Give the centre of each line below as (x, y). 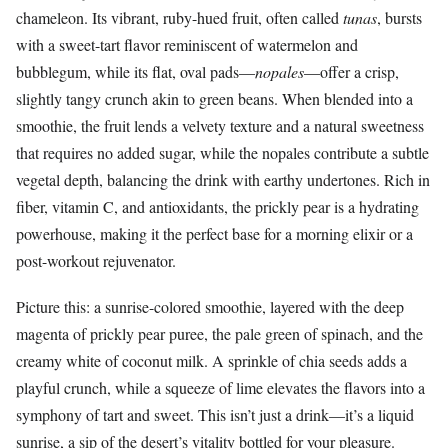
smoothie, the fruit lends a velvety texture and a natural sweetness (220, 126)
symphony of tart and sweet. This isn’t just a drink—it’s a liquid (215, 415)
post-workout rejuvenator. (96, 261)
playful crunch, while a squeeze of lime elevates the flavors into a (220, 388)
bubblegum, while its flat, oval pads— (135, 72)
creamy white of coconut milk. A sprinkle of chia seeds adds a (211, 361)
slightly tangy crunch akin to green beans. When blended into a (214, 99)
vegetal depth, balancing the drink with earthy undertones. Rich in (223, 180)
